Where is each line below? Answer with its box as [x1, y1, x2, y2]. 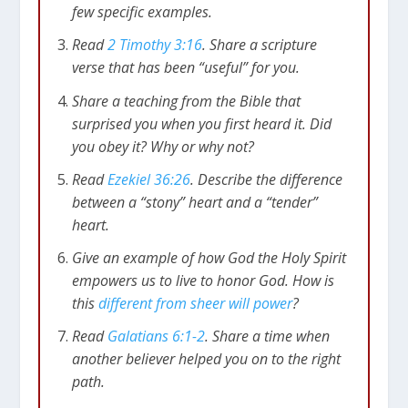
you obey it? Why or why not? [71, 136, 254, 157]
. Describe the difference [189, 168, 342, 189]
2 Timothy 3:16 [107, 35, 202, 56]
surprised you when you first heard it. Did [71, 113, 331, 134]
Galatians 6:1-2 [107, 326, 205, 347]
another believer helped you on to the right [71, 349, 341, 370]
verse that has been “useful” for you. [71, 57, 300, 78]
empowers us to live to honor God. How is [71, 270, 334, 291]
